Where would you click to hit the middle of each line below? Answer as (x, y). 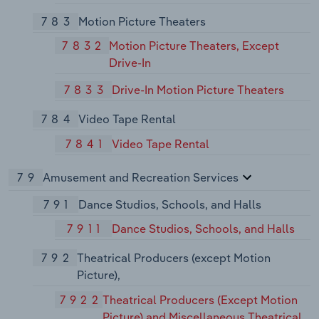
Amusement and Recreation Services (141, 177)
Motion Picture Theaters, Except (194, 46)
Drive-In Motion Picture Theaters (198, 90)
